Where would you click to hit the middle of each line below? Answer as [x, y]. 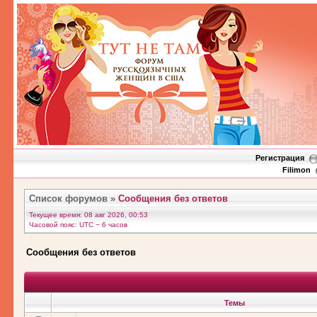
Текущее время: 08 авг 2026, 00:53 [88, 215]
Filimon [296, 170]
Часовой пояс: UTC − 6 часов [78, 225]
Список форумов [68, 198]
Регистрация [279, 158]
